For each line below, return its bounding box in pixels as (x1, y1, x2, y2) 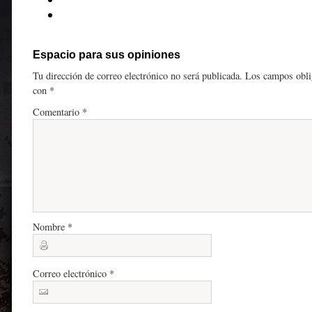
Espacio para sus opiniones (33, 49, 180, 61)
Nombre (33, 220, 68, 233)
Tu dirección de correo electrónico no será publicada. (33, 69, 242, 82)
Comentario (33, 105, 82, 118)
